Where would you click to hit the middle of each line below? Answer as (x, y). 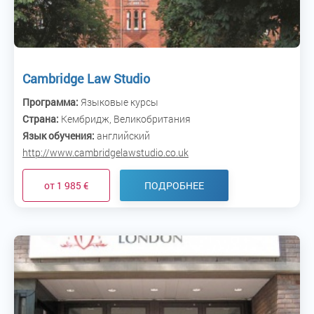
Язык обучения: (59, 135)
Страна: (41, 118)
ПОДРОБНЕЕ (174, 185)
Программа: (50, 102)
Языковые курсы (118, 102)
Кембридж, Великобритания (125, 118)
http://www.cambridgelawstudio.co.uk (105, 152)
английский (122, 135)
